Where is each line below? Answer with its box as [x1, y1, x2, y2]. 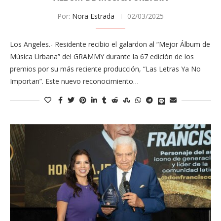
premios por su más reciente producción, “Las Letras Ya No [10, 64, 201, 74]
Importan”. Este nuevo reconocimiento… [10, 76, 139, 86]
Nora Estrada [72, 11, 114, 21]
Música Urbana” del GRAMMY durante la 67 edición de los [10, 52, 194, 62]
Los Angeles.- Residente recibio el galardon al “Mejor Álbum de [10, 39, 210, 49]
